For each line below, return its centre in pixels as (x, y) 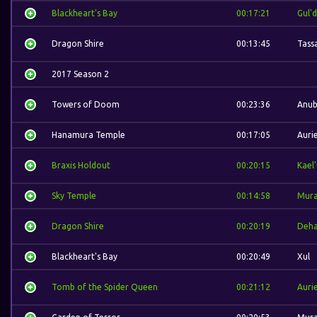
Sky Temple (74, 196)
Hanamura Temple (88, 135)
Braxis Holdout (81, 165)
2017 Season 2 (80, 74)
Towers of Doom (86, 104)
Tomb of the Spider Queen (105, 287)
